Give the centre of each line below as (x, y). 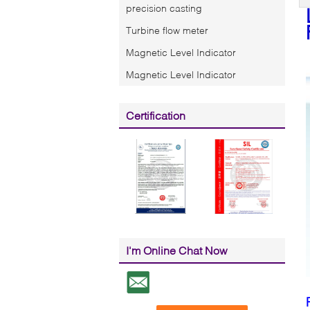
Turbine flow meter (167, 30)
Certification (156, 115)
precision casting (164, 8)
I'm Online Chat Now (177, 250)
